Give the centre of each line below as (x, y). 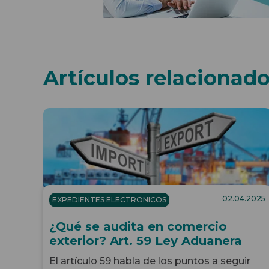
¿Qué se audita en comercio (138, 226)
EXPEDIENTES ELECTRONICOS (109, 199)
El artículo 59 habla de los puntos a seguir (150, 261)
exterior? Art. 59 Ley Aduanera (146, 240)
